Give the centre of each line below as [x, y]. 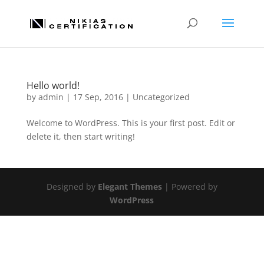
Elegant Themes [130, 187]
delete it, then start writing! [80, 136]
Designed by [72, 187]
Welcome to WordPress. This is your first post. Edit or [131, 123]
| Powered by [189, 187]
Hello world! [53, 85]
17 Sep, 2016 [98, 97]
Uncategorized [161, 97]
